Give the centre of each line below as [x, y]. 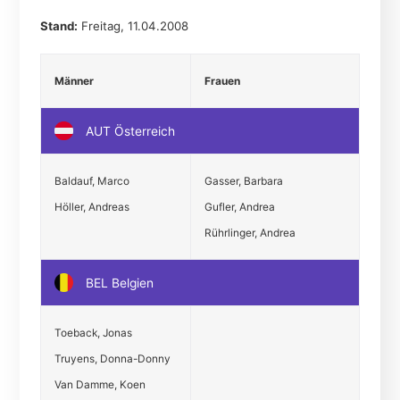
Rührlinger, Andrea [250, 232]
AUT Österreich [128, 131]
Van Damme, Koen [100, 384]
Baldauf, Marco [92, 180]
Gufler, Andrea [239, 206]
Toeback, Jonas [93, 332]
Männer [74, 80]
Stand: [58, 25]
